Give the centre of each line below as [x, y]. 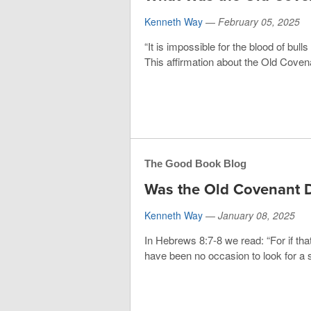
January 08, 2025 [257, 215]
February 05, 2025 [259, 21]
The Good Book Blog [195, 163]
